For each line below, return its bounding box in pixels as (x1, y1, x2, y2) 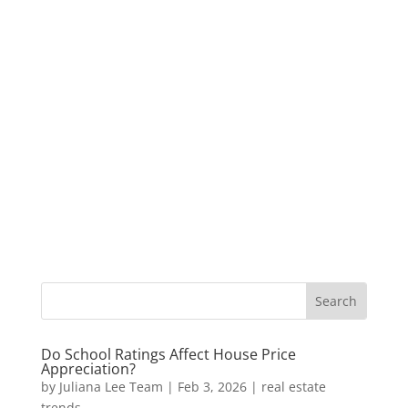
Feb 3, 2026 (177, 378, 247, 395)
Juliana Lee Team (58, 378, 163, 395)
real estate (260, 378, 326, 395)
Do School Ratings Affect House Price (40, 344, 296, 364)
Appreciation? (40, 359, 136, 379)
